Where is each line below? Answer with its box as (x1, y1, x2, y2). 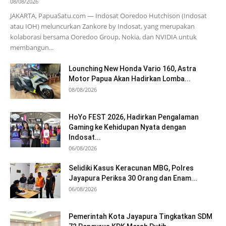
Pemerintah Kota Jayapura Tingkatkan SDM (69, 212, 212, 221)
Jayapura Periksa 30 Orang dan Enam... (69, 174, 197, 183)
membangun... (10, 43, 53, 52)
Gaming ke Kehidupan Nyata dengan (69, 123, 186, 132)
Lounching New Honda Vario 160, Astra (69, 65, 196, 73)
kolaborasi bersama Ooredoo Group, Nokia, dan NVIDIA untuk (10, 32, 197, 42)
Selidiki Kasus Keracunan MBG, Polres (69, 164, 194, 173)
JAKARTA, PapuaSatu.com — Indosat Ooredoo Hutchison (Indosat (10, 11, 207, 21)
